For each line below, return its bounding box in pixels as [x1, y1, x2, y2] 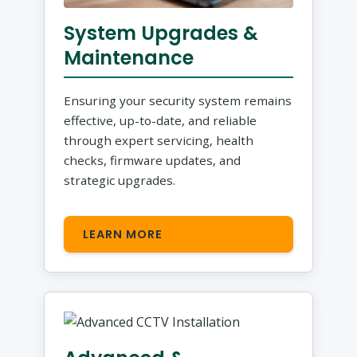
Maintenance [64, 44, 194, 71]
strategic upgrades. [64, 171, 176, 188]
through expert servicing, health [64, 131, 254, 148]
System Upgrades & [64, 19, 259, 46]
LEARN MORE [83, 226, 163, 243]
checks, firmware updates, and [64, 151, 241, 168]
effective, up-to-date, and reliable [64, 112, 257, 128]
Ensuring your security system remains [64, 92, 292, 108]
